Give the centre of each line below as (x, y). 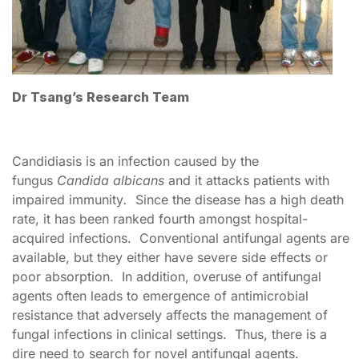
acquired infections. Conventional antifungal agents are (181, 238)
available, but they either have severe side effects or (170, 257)
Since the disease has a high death (240, 200)
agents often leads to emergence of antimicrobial (160, 296)
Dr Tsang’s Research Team (101, 97)
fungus (34, 180)
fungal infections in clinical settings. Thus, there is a (169, 334)
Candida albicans (113, 180)
